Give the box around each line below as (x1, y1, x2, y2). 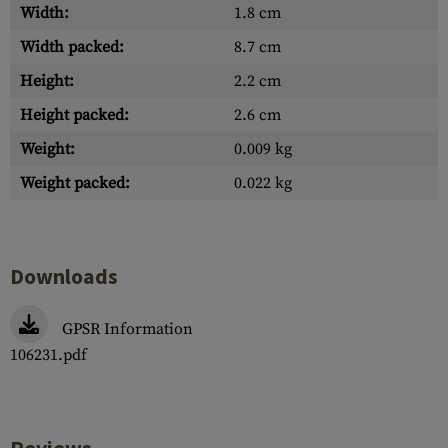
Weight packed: (20, 173, 130, 193)
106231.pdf (10, 345, 87, 365)
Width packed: (20, 37, 124, 57)
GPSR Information (62, 319, 193, 339)
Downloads (10, 263, 118, 290)
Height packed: (20, 105, 129, 125)
